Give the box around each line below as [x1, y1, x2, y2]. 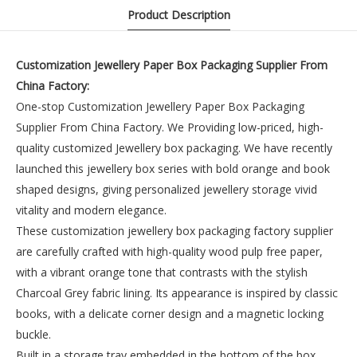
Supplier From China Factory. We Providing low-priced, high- [16, 120, 324, 135]
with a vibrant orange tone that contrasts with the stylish [16, 265, 308, 280]
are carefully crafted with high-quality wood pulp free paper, [16, 244, 323, 259]
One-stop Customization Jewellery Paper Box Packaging [16, 99, 304, 114]
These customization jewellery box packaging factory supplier [16, 223, 333, 238]
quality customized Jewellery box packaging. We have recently [16, 140, 332, 155]
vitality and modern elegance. [16, 202, 167, 218]
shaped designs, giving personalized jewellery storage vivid [16, 182, 317, 197]
